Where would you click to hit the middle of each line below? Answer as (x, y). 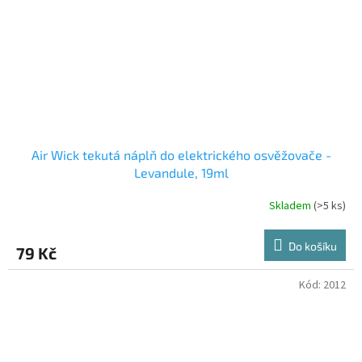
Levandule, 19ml (181, 173)
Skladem (291, 206)
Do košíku (313, 246)
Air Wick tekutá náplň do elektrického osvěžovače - (181, 155)
